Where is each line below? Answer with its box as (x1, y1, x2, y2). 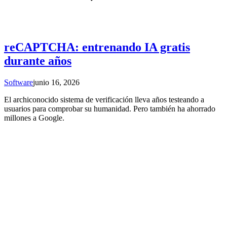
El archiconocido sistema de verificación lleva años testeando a (4, 95, 204, 104)
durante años (4, 54, 71, 67)
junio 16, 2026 (33, 78, 80, 87)
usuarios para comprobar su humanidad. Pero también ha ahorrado (4, 104, 215, 113)
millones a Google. (4, 113, 64, 122)
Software (4, 78, 33, 87)
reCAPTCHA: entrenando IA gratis (4, 40, 190, 54)
